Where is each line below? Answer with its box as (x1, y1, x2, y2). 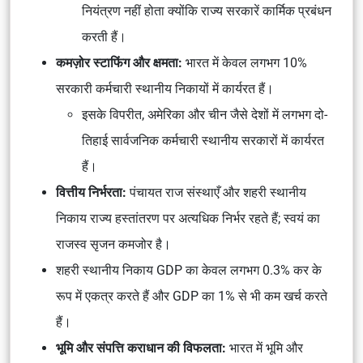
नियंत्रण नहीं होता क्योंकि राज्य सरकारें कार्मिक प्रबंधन (82, 3, 331, 19)
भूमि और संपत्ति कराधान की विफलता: (56, 340, 226, 356)
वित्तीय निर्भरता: (56, 185, 126, 200)
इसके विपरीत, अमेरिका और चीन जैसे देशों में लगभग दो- (82, 107, 327, 122)
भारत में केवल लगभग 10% (182, 55, 307, 70)
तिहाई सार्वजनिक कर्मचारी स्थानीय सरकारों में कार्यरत (82, 133, 324, 148)
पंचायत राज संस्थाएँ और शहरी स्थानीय (126, 185, 306, 200)
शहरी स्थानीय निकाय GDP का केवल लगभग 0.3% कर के (56, 263, 322, 278)
